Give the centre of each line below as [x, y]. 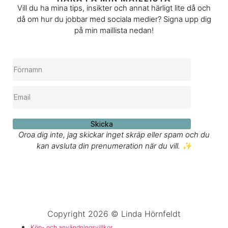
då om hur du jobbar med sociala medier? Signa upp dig [114, 19]
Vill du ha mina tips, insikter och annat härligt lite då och [114, 8]
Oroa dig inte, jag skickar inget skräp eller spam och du [114, 134]
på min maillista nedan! [114, 30]
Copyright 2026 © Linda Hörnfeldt [114, 214]
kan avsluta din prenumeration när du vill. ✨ [114, 146]
